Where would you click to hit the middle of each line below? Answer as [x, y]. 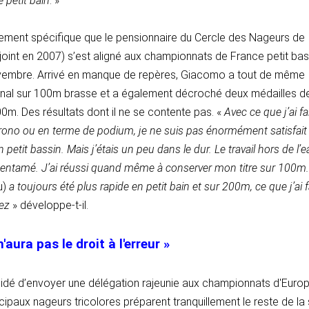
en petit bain [162, 187]
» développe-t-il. [50, 206]
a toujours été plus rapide [69, 187]
